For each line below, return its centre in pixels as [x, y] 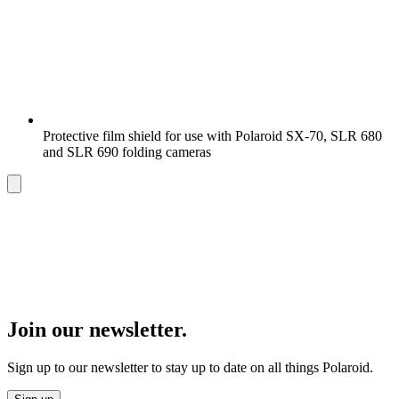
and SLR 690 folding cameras [127, 152]
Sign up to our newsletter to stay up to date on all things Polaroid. [190, 367]
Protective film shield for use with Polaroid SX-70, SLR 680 [212, 136]
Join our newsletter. [97, 329]
